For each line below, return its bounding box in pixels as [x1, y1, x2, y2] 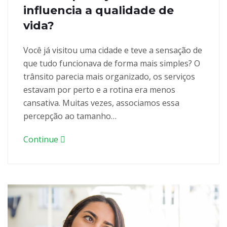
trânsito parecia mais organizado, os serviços [23, 70, 195, 82]
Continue [23, 133, 60, 145]
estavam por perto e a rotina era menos [23, 84, 175, 95]
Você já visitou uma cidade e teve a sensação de [23, 44, 202, 56]
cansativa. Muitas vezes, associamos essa [23, 97, 179, 108]
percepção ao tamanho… [23, 110, 117, 122]
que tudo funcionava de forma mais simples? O [23, 57, 200, 69]
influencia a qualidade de [23, 3, 174, 17]
